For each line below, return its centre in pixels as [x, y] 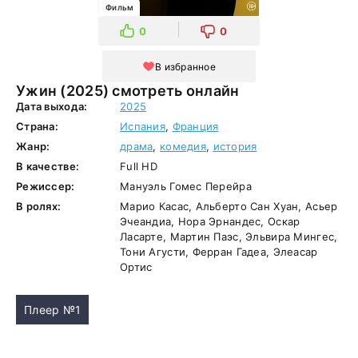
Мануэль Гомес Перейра [186, 186]
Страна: [37, 126]
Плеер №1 [53, 310]
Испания [143, 126]
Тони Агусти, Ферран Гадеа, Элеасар [219, 252]
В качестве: [48, 166]
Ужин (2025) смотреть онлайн [150, 91]
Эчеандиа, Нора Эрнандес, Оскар [210, 221]
